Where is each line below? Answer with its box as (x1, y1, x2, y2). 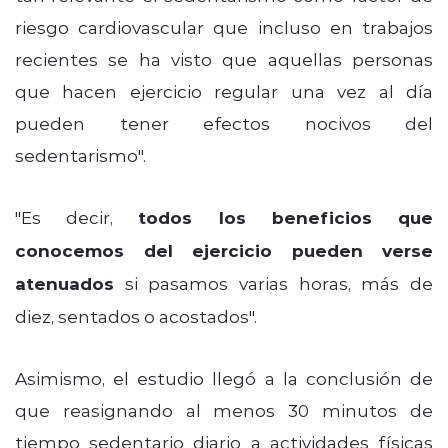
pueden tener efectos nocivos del (15, 111, 433, 134)
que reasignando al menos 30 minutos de (15, 398, 433, 421)
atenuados (15, 271, 114, 295)
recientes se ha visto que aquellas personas (15, 47, 433, 70)
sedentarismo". (15, 143, 146, 166)
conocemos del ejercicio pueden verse (15, 238, 433, 262)
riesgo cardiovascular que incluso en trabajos (15, 15, 433, 38)
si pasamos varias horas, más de (114, 271, 433, 294)
